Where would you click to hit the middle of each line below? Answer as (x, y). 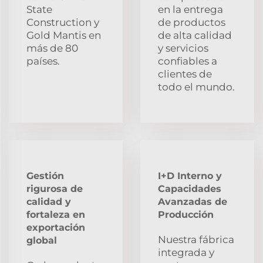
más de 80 (52, 48)
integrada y (186, 252)
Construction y (63, 22)
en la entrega (190, 9)
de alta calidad (195, 35)
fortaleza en (56, 214)
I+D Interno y (190, 176)
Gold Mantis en (64, 35)
